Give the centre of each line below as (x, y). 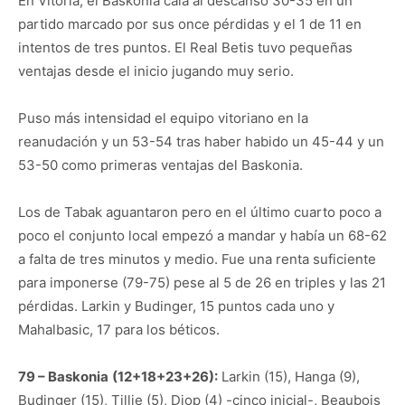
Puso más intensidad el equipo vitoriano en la (163, 118)
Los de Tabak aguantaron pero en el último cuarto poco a (200, 212)
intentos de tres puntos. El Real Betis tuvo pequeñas (185, 47)
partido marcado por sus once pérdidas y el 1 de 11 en (190, 24)
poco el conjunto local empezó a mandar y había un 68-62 (202, 235)
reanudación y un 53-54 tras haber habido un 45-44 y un (201, 141)
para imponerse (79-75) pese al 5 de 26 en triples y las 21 (202, 283)
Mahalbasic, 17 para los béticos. (119, 330)
